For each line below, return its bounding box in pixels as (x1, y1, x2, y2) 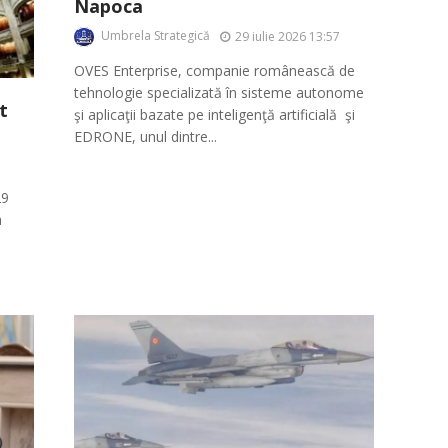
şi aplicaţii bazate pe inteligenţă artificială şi (74, 105, 355, 125)
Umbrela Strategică (101, 27, 210, 45)
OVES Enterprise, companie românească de (74, 61, 355, 81)
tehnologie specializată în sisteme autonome (74, 83, 364, 103)
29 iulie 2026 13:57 (235, 27, 340, 45)
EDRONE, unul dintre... (74, 127, 217, 147)
